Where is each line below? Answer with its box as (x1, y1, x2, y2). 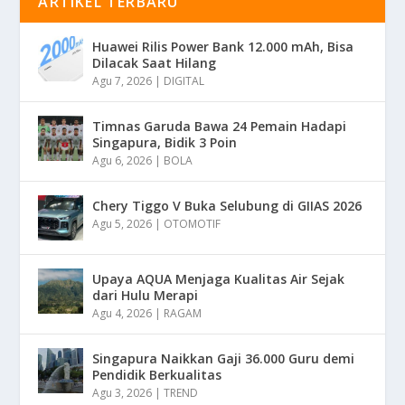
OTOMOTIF (164, 215, 221, 231)
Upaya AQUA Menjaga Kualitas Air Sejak (92, 269, 345, 287)
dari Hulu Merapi (92, 286, 199, 304)
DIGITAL (164, 72, 205, 89)
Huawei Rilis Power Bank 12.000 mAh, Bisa (92, 37, 354, 55)
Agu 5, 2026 (92, 215, 153, 231)
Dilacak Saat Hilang (92, 53, 217, 71)
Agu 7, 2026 (92, 72, 153, 89)
